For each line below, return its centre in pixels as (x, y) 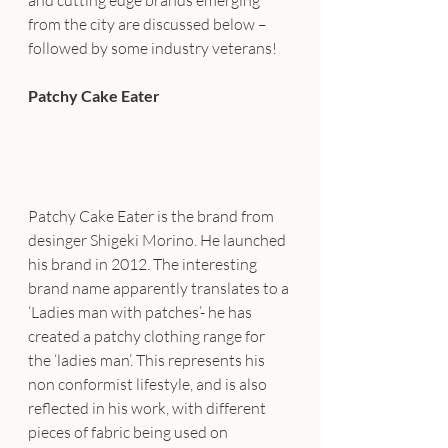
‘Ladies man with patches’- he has (141, 312)
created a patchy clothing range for (148, 336)
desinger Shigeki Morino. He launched (158, 240)
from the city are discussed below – (149, 24)
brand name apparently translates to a (160, 288)
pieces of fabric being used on (129, 432)
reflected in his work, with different (148, 408)
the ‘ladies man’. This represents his (148, 360)
